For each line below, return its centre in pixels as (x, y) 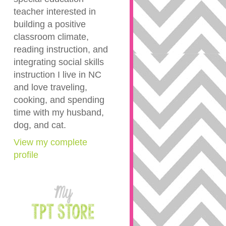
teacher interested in (54, 12)
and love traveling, (50, 87)
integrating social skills (59, 62)
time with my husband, (59, 112)
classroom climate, (51, 37)
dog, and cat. (40, 125)
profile (26, 155)
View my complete (50, 142)
